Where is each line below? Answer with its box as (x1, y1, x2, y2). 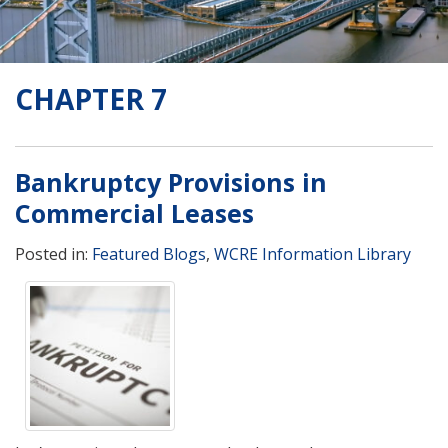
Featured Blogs (92, 243, 206, 266)
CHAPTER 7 (15, 79, 167, 118)
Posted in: (15, 243, 92, 266)
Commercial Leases (15, 195, 254, 230)
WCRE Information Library (214, 243, 411, 266)
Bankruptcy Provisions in (15, 164, 327, 199)
